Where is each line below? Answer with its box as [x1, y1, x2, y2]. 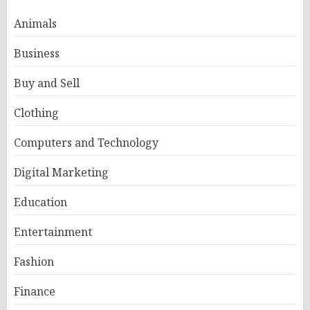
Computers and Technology [14, 134, 158, 150]
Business [14, 45, 60, 61]
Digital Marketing [14, 164, 109, 180]
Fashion [14, 253, 54, 269]
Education [14, 194, 67, 210]
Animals [14, 15, 57, 31]
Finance [14, 283, 55, 299]
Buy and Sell [14, 75, 80, 91]
